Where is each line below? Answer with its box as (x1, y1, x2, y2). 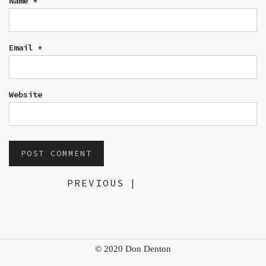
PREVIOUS (67, 176, 124, 189)
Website (9, 88, 42, 100)
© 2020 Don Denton (95, 243, 171, 254)
